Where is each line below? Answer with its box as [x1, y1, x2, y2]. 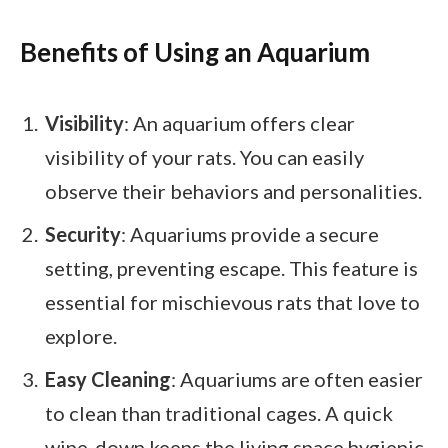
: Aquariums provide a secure [121, 221, 379, 246]
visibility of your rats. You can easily [45, 145, 364, 170]
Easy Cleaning [45, 366, 171, 391]
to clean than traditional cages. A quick [45, 400, 393, 425]
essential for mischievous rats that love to [45, 289, 420, 314]
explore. [45, 323, 117, 348]
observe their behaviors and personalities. [45, 179, 422, 204]
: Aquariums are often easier [171, 366, 423, 391]
